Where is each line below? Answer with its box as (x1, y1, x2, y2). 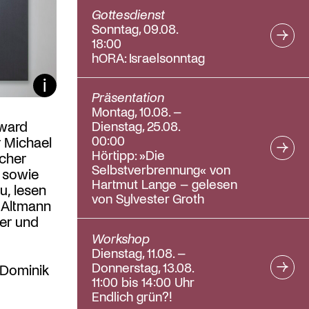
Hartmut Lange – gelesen (92, 175, 238, 192)
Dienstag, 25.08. (92, 117, 181, 134)
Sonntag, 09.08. (92, 19, 179, 37)
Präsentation (92, 88, 165, 106)
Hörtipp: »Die (92, 146, 166, 163)
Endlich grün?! (92, 287, 173, 304)
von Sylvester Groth (92, 190, 205, 207)
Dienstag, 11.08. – (92, 243, 186, 261)
